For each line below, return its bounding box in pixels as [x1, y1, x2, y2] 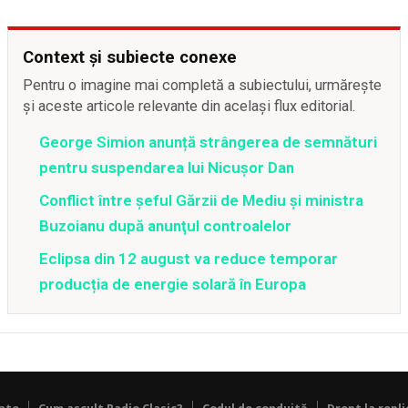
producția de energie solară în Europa [39, 275, 306, 293]
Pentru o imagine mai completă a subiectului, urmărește [23, 76, 382, 94]
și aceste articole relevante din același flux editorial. [23, 97, 356, 115]
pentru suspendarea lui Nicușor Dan [39, 158, 294, 177]
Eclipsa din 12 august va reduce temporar [39, 250, 338, 268]
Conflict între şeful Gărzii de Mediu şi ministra [39, 191, 363, 209]
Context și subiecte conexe [23, 47, 237, 66]
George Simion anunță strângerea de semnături [39, 133, 377, 151]
